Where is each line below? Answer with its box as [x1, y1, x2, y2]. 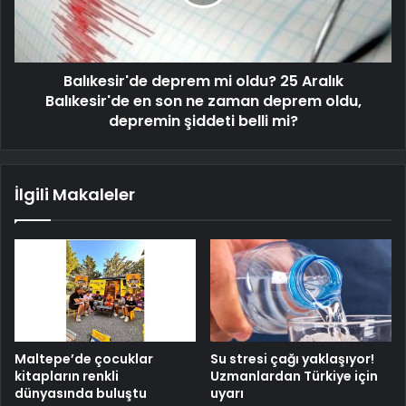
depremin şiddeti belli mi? [108, 111, 298, 132]
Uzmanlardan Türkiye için [210, 366, 378, 385]
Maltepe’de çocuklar [14, 349, 153, 368]
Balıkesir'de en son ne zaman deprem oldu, [44, 91, 362, 112]
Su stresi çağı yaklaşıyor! [210, 349, 374, 368]
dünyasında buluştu [14, 383, 147, 402]
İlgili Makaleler [14, 183, 135, 207]
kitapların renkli [14, 366, 119, 385]
